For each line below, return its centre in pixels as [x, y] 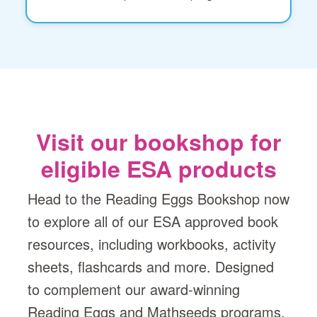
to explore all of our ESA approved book [153, 221]
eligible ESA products [158, 168]
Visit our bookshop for [158, 141]
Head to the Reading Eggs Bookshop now [158, 198]
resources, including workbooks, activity [152, 243]
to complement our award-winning [134, 289]
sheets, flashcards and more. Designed [151, 266]
